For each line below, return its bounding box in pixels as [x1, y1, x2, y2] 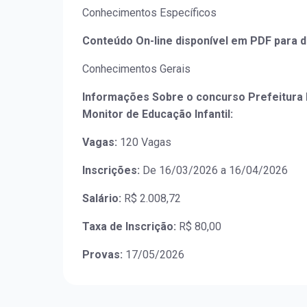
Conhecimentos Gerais [82, 62, 191, 76]
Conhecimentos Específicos [82, 6, 217, 20]
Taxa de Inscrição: [82, 220, 176, 234]
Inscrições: [82, 164, 140, 177]
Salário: [82, 192, 121, 206]
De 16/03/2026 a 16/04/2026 [140, 164, 288, 177]
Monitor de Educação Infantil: [82, 108, 233, 121]
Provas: [82, 248, 123, 262]
